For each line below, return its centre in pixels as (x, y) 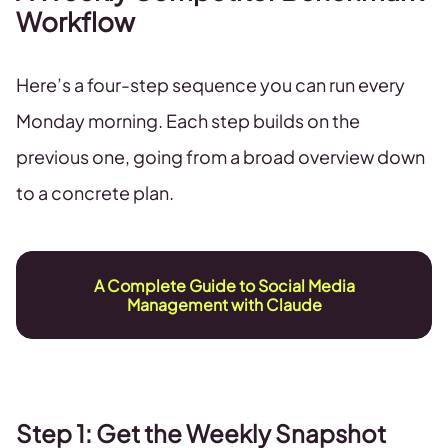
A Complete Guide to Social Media (224, 285)
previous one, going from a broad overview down (220, 156)
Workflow (75, 21)
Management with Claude (224, 304)
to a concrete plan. (95, 192)
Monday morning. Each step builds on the (188, 120)
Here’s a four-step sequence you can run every (210, 84)
